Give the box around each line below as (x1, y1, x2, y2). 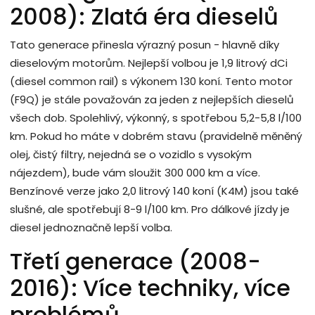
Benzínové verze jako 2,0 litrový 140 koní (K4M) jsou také (10, 184, 299, 199)
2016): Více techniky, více (10, 272, 290, 304)
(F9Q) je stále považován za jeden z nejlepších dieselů (10, 92, 294, 108)
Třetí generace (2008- (10, 245, 261, 278)
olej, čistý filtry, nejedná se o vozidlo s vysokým (10, 147, 252, 162)
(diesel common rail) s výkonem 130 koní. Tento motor (10, 74, 292, 89)
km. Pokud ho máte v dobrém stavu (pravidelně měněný (10, 129, 302, 144)
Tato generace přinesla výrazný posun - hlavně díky (10, 37, 279, 53)
